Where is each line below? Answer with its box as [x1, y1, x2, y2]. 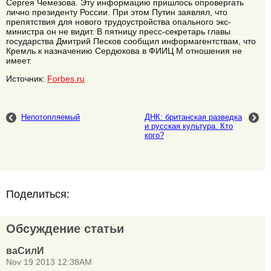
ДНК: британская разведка [145, 112, 242, 122]
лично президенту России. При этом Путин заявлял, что [6, 7, 227, 17]
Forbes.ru [47, 74, 85, 84]
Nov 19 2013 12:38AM [6, 257, 92, 267]
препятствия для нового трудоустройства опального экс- [6, 17, 231, 27]
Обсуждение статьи [6, 221, 124, 235]
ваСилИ [6, 245, 44, 256]
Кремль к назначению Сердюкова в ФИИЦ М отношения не [6, 46, 242, 56]
